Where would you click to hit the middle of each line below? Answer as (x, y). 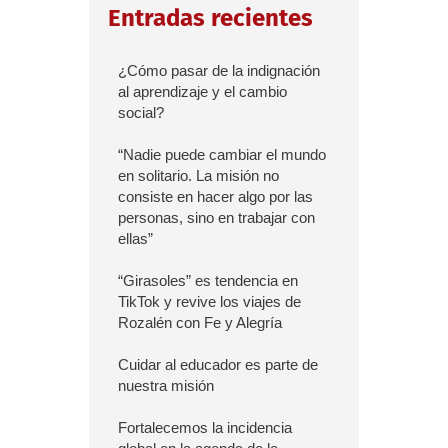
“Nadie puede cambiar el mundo (222, 154)
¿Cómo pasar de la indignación (219, 70)
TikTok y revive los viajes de (209, 301)
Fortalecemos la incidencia (205, 427)
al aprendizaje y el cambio (202, 91)
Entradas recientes (210, 17)
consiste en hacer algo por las (215, 196)
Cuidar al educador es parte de (218, 364)
